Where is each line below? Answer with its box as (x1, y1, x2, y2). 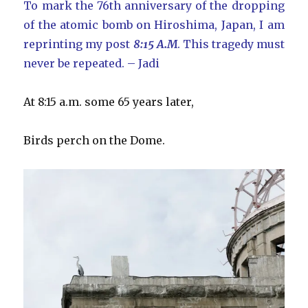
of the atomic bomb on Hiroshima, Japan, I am (23, 18, 285, 32)
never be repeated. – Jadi (23, 56, 160, 71)
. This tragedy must (177, 37, 285, 52)
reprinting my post (23, 37, 133, 52)
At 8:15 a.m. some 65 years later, (23, 95, 195, 109)
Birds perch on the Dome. (23, 133, 166, 148)
